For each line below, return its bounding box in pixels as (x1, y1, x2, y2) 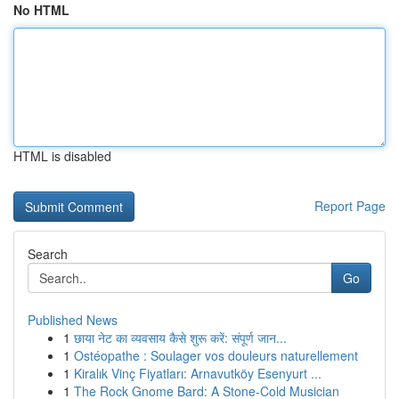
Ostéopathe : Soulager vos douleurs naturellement (74, 346, 358, 364)
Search (28, 245, 68, 263)
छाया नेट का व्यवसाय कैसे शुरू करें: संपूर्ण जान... (74, 329, 287, 346)
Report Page (314, 197, 386, 215)
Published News (28, 311, 118, 329)
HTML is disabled (13, 147, 111, 165)
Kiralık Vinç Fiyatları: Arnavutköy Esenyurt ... (74, 364, 322, 382)
